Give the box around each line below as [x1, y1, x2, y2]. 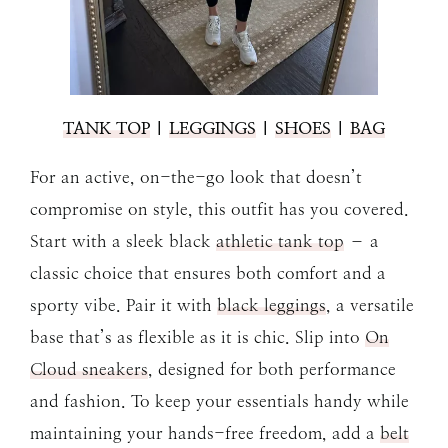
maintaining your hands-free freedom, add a [30, 422, 380, 443]
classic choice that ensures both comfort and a [30, 262, 386, 283]
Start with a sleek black [30, 230, 216, 251]
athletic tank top [216, 230, 344, 251]
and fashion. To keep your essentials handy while [30, 390, 409, 411]
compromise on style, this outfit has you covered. [30, 198, 409, 219]
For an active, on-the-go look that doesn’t [30, 166, 362, 187]
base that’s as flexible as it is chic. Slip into [30, 326, 365, 347]
